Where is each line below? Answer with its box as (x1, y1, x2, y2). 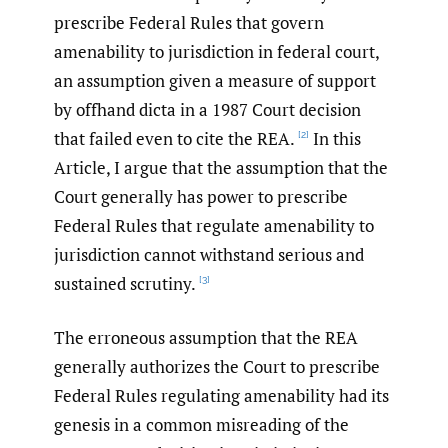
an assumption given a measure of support (54, 68, 376, 92)
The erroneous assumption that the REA (54, 326, 358, 350)
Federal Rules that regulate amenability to (54, 213, 374, 237)
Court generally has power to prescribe (54, 184, 348, 208)
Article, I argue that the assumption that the (54, 155, 388, 179)
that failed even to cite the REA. (54, 126, 295, 150)
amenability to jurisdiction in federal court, (54, 39, 379, 63)
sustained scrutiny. (54, 271, 196, 295)
